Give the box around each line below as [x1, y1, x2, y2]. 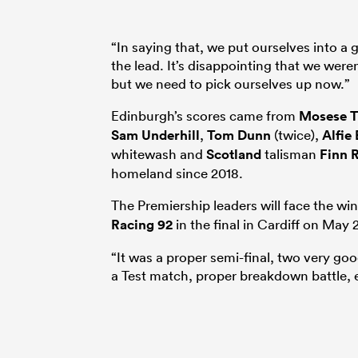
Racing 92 [111, 215, 173, 233]
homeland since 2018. [111, 164, 243, 181]
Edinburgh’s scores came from [111, 106, 299, 124]
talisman [261, 145, 320, 162]
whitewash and [111, 145, 206, 162]
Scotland [206, 145, 261, 163]
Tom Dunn [207, 125, 271, 144]
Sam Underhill [111, 125, 200, 144]
